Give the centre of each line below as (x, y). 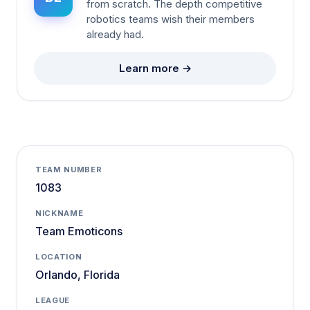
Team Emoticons (79, 231)
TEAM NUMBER (69, 170)
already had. (115, 35)
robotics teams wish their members (171, 19)
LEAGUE (53, 300)
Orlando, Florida (77, 275)
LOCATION (59, 257)
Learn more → (155, 68)
